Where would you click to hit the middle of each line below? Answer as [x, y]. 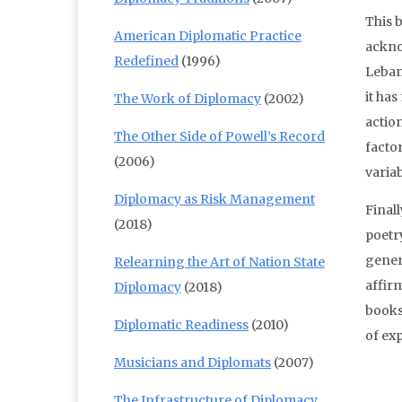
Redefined [146, 61]
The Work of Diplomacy [188, 99]
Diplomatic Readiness [181, 325]
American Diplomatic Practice [208, 36]
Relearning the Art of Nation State [219, 262]
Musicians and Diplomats [192, 363]
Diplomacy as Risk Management [214, 200]
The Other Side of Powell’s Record [219, 137]
